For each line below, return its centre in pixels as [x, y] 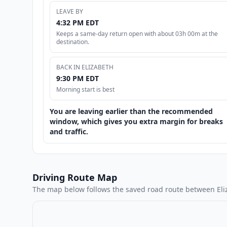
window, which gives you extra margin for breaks [136, 121]
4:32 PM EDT [78, 22]
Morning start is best [85, 89]
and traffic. [69, 131]
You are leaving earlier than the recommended [131, 111]
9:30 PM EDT [78, 78]
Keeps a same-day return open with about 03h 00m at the [137, 33]
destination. [73, 42]
